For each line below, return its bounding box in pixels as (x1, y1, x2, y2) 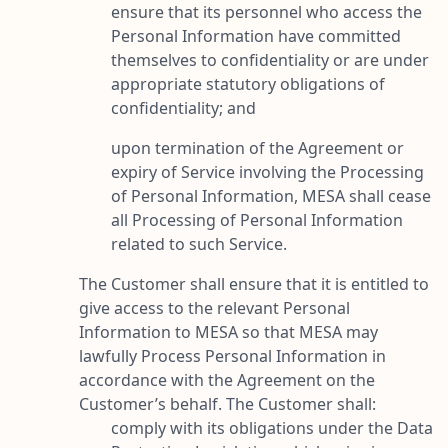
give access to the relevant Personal (79, 296, 350, 319)
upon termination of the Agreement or (111, 136, 404, 159)
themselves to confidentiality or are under (111, 48, 429, 71)
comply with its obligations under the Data (111, 416, 433, 439)
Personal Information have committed (111, 24, 401, 47)
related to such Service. (111, 232, 287, 255)
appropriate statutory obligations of (111, 72, 385, 95)
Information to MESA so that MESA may (79, 320, 378, 343)
